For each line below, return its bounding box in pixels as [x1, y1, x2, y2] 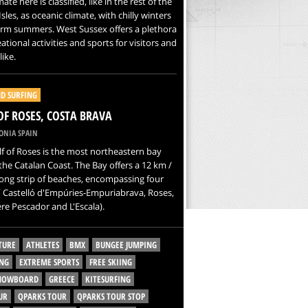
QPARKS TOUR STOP [76, 290, 145, 302]
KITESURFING [85, 273, 131, 285]
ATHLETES [25, 239, 59, 251]
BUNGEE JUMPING [95, 239, 157, 251]
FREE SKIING [89, 256, 132, 268]
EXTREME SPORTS [19, 256, 79, 268]
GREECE [48, 273, 75, 285]
